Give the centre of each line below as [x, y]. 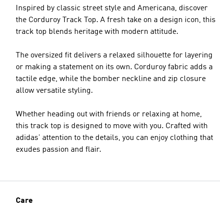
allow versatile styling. [54, 91]
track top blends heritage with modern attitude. [97, 32]
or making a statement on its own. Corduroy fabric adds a [114, 67]
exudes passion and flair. [58, 150]
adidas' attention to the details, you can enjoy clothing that [114, 138]
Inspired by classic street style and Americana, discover [112, 8]
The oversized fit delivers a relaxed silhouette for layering [114, 55]
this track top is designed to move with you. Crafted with [112, 126]
